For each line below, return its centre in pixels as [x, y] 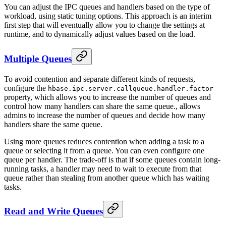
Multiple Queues [38, 59]
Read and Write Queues [53, 211]
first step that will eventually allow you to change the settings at [104, 25]
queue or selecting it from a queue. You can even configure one [104, 150]
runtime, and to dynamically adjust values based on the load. [100, 34]
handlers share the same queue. [53, 124]
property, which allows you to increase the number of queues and [107, 97]
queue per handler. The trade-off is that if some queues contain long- [112, 159]
